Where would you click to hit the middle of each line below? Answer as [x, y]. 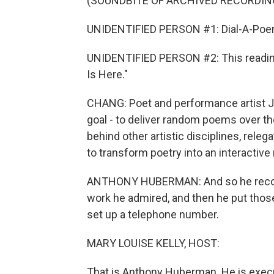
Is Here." [107, 74]
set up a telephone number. [153, 214]
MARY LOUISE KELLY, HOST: [153, 243]
